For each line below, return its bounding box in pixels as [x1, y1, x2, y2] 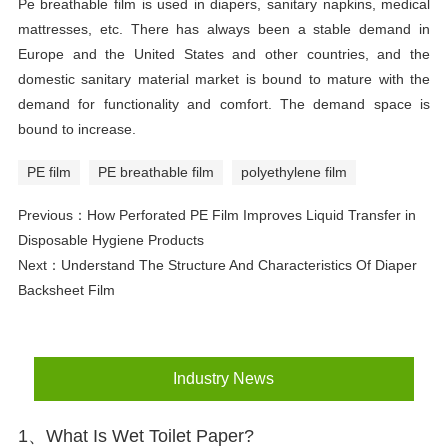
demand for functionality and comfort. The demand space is [17, 96, 431, 113]
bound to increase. [17, 121, 136, 138]
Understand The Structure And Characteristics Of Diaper [60, 257, 417, 274]
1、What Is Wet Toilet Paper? [17, 425, 254, 446]
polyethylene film [240, 164, 347, 181]
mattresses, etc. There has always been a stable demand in [17, 21, 431, 38]
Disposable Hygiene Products [17, 232, 204, 249]
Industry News [173, 369, 275, 387]
